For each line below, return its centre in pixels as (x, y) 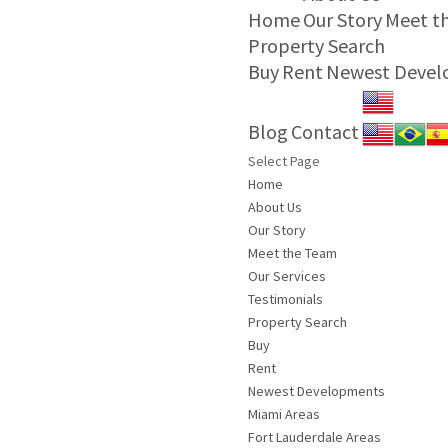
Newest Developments (317, 391)
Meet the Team (293, 253)
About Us (275, 207)
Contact (325, 131)
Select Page (284, 161)
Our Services (287, 276)
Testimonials (286, 299)
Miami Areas (284, 414)
